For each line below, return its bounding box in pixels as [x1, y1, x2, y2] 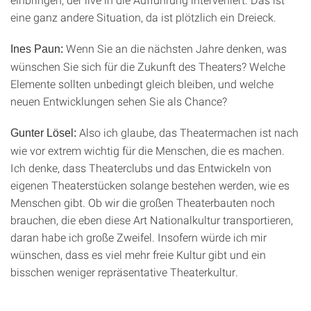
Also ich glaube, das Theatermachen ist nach [76, 125, 299, 140]
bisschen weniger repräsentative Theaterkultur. [10, 264, 238, 279]
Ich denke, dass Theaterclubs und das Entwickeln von [10, 160, 271, 175]
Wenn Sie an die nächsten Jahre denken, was [63, 41, 287, 56]
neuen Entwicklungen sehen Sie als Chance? [10, 94, 227, 108]
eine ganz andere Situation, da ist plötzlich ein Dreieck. [10, 10, 276, 24]
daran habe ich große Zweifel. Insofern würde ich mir [10, 230, 267, 244]
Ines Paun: [10, 43, 63, 55]
